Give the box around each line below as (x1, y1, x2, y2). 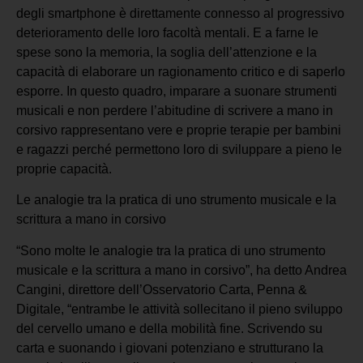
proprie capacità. (16, 161, 112, 176)
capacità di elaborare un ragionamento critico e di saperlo (16, 64, 345, 79)
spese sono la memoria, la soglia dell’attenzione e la (16, 45, 317, 59)
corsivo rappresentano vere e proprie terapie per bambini (16, 122, 341, 137)
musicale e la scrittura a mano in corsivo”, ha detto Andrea (16, 263, 347, 277)
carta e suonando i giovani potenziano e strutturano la (16, 340, 323, 355)
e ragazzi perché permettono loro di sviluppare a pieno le (16, 142, 342, 156)
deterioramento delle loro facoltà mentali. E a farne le (16, 25, 318, 40)
